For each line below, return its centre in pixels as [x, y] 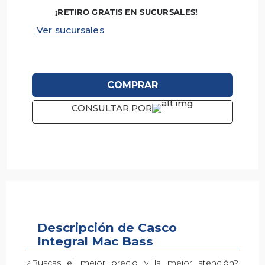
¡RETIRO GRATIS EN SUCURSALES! [127, 12]
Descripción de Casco [107, 228]
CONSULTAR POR [112, 108]
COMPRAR [132, 85]
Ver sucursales [70, 30]
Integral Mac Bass [95, 241]
